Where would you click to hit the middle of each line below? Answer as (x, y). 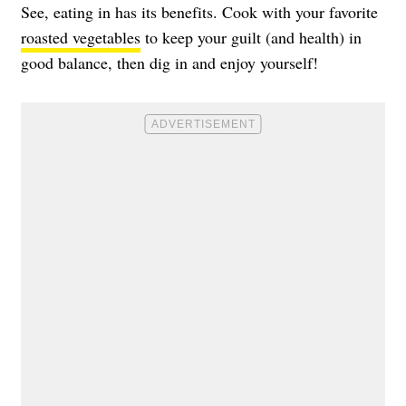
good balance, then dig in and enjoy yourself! (169, 62)
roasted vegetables (81, 37)
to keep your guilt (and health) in (251, 37)
